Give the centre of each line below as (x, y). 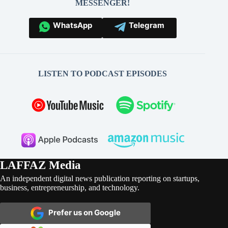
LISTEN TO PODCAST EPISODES (103, 74)
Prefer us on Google (82, 213)
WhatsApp (71, 25)
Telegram (145, 25)
